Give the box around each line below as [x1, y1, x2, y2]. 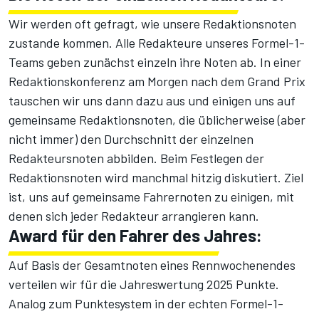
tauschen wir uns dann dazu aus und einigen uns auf [9, 93, 296, 109]
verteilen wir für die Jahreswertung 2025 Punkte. [9, 276, 279, 293]
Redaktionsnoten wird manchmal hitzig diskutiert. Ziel [9, 169, 303, 186]
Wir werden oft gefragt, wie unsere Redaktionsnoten [9, 16, 296, 32]
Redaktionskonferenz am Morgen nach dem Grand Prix [9, 73, 305, 90]
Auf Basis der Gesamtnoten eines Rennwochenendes [9, 257, 296, 273]
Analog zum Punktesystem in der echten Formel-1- [9, 296, 283, 312]
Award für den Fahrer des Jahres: [9, 225, 262, 246]
